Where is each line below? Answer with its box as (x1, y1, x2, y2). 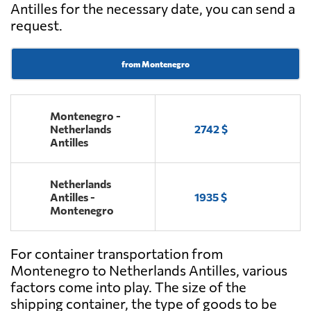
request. (10, 17, 62, 34)
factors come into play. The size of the (10, 278, 246, 296)
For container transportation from (10, 245, 223, 262)
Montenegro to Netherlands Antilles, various (10, 262, 287, 279)
